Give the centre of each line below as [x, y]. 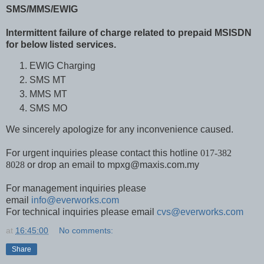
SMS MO [48, 108]
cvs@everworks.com [200, 212]
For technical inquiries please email [81, 212]
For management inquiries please [76, 188]
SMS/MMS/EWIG [42, 9]
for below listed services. [61, 45]
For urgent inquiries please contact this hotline [103, 153]
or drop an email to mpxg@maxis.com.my [112, 164]
